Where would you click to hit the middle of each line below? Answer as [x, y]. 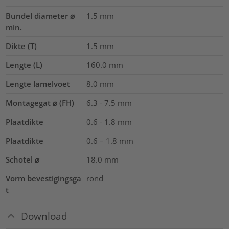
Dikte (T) [21, 46]
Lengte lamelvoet [38, 84]
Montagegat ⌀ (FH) [40, 103]
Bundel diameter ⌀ [40, 16]
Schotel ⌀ [23, 160]
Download [44, 216]
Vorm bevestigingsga [44, 179]
